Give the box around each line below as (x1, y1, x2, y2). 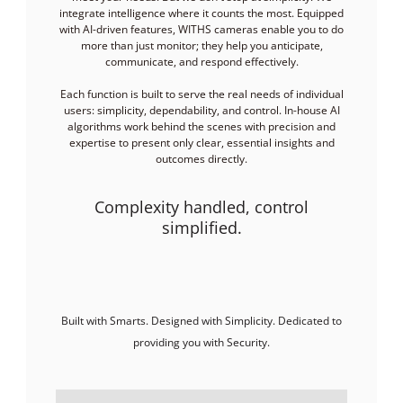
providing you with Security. (133, 334, 270, 350)
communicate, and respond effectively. (104, 53, 299, 69)
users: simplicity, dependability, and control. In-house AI (63, 102, 340, 118)
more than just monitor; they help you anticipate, (80, 37, 323, 53)
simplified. (161, 216, 242, 238)
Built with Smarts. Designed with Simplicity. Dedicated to (61, 312, 342, 328)
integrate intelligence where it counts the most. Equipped (59, 4, 344, 21)
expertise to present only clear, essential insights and (68, 134, 335, 150)
